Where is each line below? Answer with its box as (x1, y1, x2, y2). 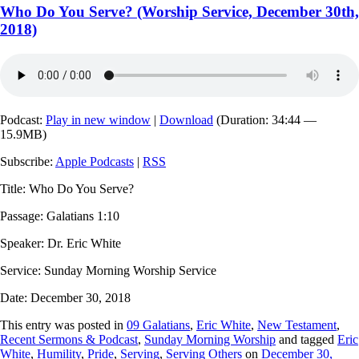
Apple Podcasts (55, 154, 134, 168)
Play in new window (46, 112, 151, 127)
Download (159, 112, 213, 127)
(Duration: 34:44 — (213, 112, 317, 127)
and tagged (276, 332, 337, 346)
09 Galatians (127, 317, 190, 332)
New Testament (257, 317, 337, 332)
